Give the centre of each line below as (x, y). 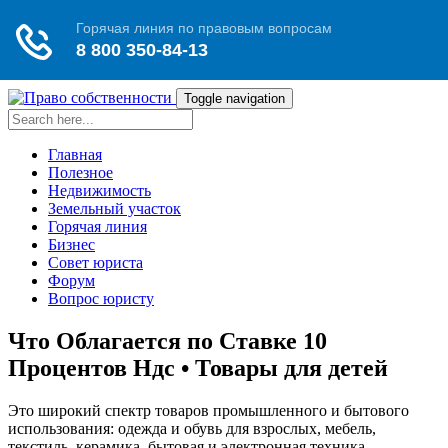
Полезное (80, 172)
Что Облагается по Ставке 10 (167, 340)
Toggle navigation (234, 98)
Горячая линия (97, 226)
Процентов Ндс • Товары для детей (198, 367)
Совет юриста (95, 262)
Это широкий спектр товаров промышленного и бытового (208, 410)
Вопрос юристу (101, 298)
